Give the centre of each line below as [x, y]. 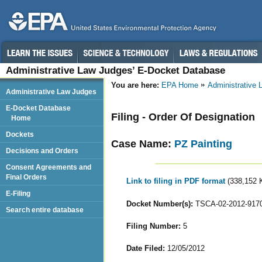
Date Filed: [145, 248]
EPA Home [180, 85]
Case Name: [143, 144]
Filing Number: [153, 226]
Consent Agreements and [49, 167]
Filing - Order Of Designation [183, 117]
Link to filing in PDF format [177, 181]
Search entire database [45, 210]
